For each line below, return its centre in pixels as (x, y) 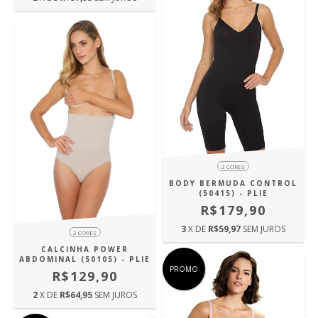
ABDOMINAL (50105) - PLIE (85, 259)
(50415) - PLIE (233, 193)
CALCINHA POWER (85, 250)
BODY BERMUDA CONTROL (233, 183)
